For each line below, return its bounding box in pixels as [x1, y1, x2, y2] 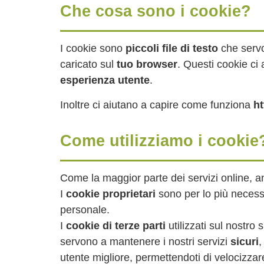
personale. [60, 204, 110, 216]
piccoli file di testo [126, 42, 218, 54]
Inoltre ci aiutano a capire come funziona [60, 99, 250, 111]
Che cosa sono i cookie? [60, 2, 251, 20]
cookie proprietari [66, 188, 156, 200]
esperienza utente [60, 74, 150, 86]
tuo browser [117, 58, 177, 70]
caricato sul [60, 58, 117, 70]
